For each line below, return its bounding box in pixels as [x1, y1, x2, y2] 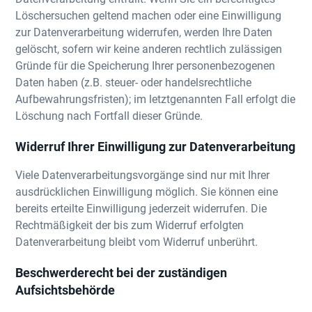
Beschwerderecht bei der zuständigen [15, 264, 228, 281]
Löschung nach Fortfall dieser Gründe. [15, 108, 203, 123]
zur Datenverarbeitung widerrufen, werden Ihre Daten [15, 24, 273, 39]
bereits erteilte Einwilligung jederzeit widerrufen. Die [15, 201, 267, 215]
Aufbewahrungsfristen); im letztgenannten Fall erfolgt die [15, 91, 296, 106]
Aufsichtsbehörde [15, 281, 116, 298]
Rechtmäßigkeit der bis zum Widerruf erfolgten [15, 217, 244, 232]
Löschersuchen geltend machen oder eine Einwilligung [15, 8, 282, 22]
